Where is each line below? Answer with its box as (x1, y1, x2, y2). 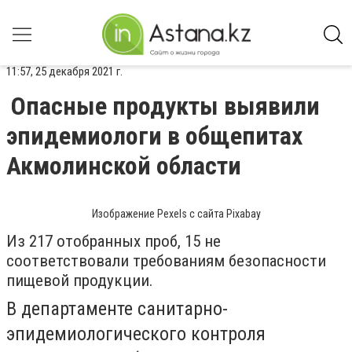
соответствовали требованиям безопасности (6, 251, 326, 270)
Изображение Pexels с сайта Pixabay (91, 207, 261, 220)
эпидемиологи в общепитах (6, 121, 302, 151)
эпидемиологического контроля (6, 323, 266, 345)
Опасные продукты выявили (11, 91, 320, 121)
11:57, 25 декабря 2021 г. (6, 64, 123, 79)
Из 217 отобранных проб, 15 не (6, 232, 221, 251)
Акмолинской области (6, 151, 241, 181)
